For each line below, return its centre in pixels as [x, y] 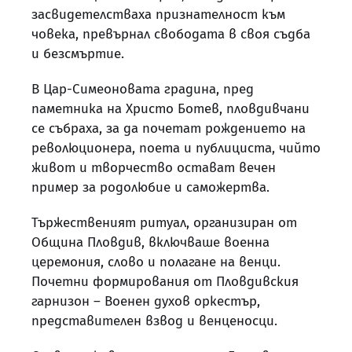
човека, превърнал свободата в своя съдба [171, 34]
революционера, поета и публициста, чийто [176, 148]
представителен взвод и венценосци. [154, 321]
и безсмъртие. [78, 53]
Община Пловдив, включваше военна [150, 242]
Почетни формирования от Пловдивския [165, 281]
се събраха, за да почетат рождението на [169, 128]
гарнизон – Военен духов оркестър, [146, 301]
